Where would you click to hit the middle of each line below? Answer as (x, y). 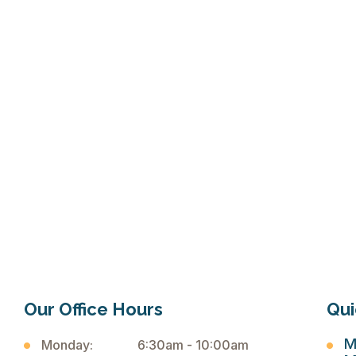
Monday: (67, 345)
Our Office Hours (93, 309)
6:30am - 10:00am (193, 345)
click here (165, 58)
